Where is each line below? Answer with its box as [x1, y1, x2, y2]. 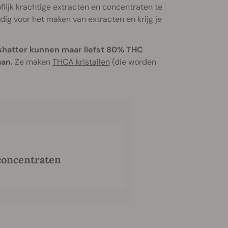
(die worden [109, 56, 156, 67]
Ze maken [12, 56, 52, 67]
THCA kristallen [52, 56, 110, 67]
